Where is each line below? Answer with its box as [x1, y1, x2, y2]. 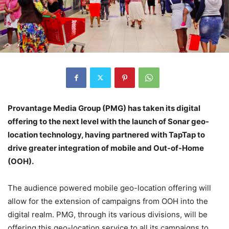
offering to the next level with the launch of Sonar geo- [8, 116, 209, 126]
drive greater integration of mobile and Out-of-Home [8, 143, 204, 153]
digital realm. [8, 209, 56, 219]
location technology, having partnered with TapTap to [8, 129, 205, 140]
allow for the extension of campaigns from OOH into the [8, 196, 208, 206]
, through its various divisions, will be [74, 209, 208, 219]
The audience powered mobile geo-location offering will [8, 182, 211, 193]
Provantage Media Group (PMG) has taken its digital [8, 103, 200, 113]
